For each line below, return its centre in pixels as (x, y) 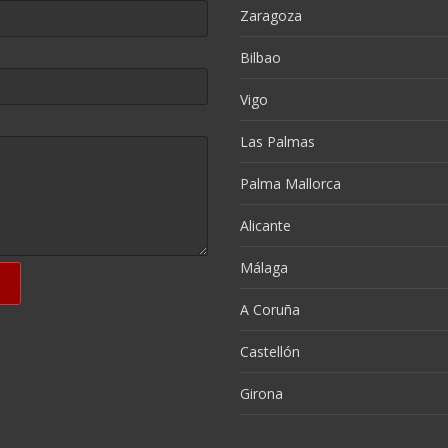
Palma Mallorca (290, 183)
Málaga (264, 267)
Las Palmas (277, 141)
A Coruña (270, 309)
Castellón (270, 351)
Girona (261, 393)
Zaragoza (271, 15)
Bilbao (260, 57)
